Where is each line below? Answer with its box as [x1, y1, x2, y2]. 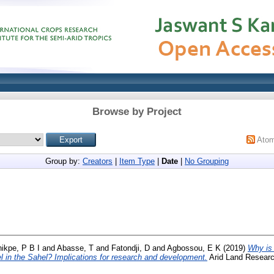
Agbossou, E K [167, 243, 221, 253]
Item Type [119, 157, 155, 166]
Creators [83, 157, 113, 166]
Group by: [45, 157, 83, 166]
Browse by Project [92, 106, 182, 117]
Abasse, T [57, 243, 94, 253]
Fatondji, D [111, 243, 150, 253]
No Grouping [185, 157, 229, 166]
